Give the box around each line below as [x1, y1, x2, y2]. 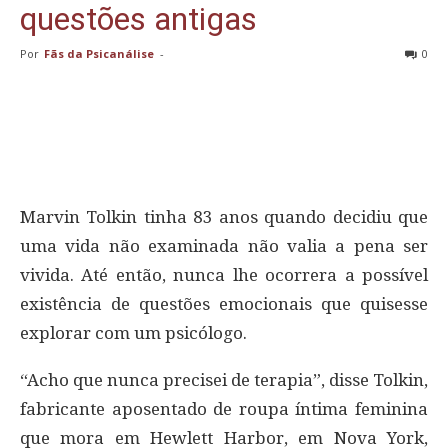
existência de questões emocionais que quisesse [20, 293, 428, 314]
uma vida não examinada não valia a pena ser [20, 235, 428, 256]
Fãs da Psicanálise [44, 45, 154, 61]
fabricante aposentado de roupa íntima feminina [20, 398, 428, 419]
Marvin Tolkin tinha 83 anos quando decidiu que [20, 206, 428, 227]
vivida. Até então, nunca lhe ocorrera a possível [20, 264, 428, 285]
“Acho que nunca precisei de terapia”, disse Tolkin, [20, 369, 428, 390]
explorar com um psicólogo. [20, 322, 247, 343]
